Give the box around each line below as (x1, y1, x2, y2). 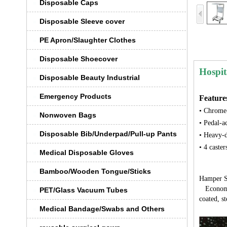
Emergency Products (40, 92, 111, 100)
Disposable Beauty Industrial (40, 73, 140, 82)
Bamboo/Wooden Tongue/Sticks (40, 167, 151, 175)
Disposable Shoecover (40, 55, 118, 63)
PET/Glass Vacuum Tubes (40, 186, 128, 194)
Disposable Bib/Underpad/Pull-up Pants (40, 130, 177, 138)
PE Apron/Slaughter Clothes (40, 36, 136, 44)
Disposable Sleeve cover (40, 17, 125, 25)
